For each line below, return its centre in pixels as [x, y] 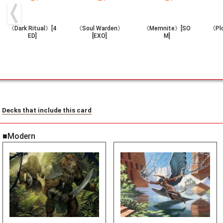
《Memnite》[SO [167, 29]
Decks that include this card [47, 111]
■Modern [19, 136]
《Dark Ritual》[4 [32, 29]
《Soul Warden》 [100, 29]
